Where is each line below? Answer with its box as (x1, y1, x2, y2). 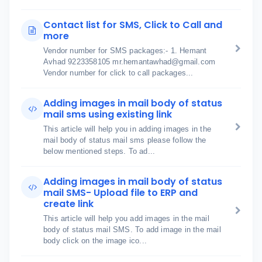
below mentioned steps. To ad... (43, 147, 156, 156)
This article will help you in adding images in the (43, 125, 211, 133)
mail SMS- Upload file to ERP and (43, 186, 198, 199)
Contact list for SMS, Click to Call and (43, 18, 222, 32)
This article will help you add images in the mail (43, 214, 209, 223)
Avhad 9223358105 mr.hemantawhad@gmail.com (43, 57, 216, 66)
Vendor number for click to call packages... (43, 68, 194, 77)
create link (43, 197, 94, 211)
